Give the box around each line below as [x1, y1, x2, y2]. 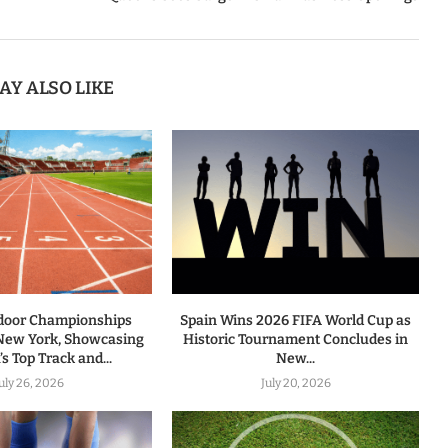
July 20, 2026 [260, 376, 331, 391]
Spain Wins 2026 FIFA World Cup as [180, 312, 412, 330]
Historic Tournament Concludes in [183, 331, 409, 349]
